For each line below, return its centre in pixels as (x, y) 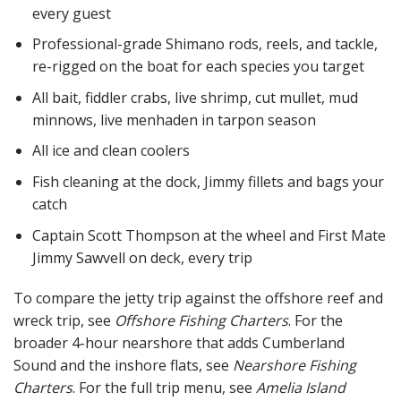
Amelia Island (301, 388)
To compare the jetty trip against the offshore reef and (198, 299)
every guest (71, 13)
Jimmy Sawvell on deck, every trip (142, 257)
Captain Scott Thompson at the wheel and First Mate (209, 235)
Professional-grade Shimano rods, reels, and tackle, (205, 44)
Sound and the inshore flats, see (123, 366)
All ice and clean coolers (111, 151)
